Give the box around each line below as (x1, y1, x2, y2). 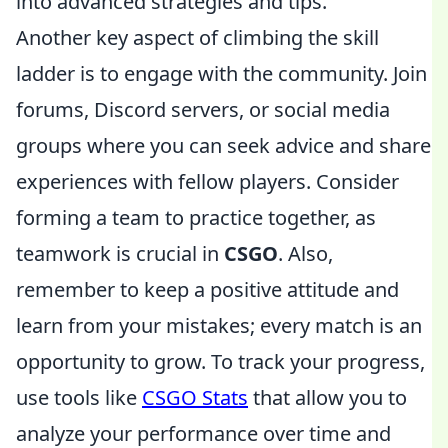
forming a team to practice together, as (16, 204, 376, 231)
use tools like (16, 384, 142, 411)
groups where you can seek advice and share (16, 132, 431, 159)
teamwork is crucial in (16, 240, 224, 267)
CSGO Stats (142, 384, 248, 411)
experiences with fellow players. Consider (16, 168, 399, 195)
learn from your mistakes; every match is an (16, 312, 422, 339)
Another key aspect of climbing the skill (16, 24, 379, 51)
